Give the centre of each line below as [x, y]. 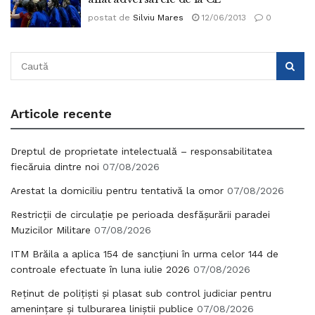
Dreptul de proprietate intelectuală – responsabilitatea [141, 151]
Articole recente [61, 113]
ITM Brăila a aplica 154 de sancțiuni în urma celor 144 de [144, 253]
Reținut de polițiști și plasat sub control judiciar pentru [141, 293]
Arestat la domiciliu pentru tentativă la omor [117, 190]
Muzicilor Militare [51, 230]
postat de [109, 18]
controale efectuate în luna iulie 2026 [100, 269]
